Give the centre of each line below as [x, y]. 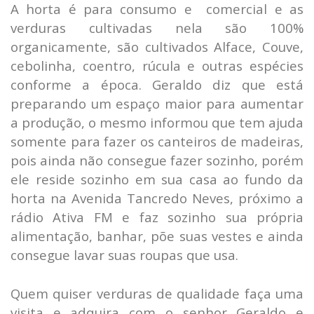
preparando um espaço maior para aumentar [157, 103]
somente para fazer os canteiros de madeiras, [157, 141]
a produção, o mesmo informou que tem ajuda [157, 122]
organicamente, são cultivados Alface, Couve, [157, 46]
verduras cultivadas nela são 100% [157, 27]
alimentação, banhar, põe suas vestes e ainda [157, 235]
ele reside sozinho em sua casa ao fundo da [157, 179]
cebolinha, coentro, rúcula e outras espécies [157, 65]
